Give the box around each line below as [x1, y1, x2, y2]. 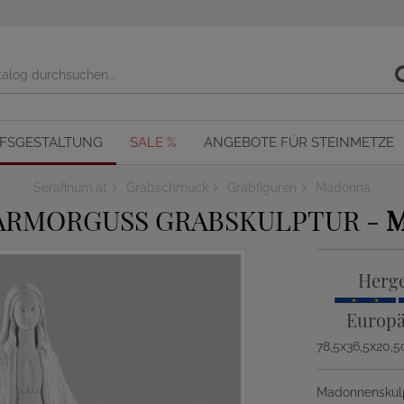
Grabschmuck [126, 180, 208, 195]
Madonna [316, 180, 371, 195]
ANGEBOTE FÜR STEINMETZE [204, 134, 394, 151]
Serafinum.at [33, 180, 107, 195]
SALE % [130, 134, 177, 151]
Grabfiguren [227, 180, 297, 195]
